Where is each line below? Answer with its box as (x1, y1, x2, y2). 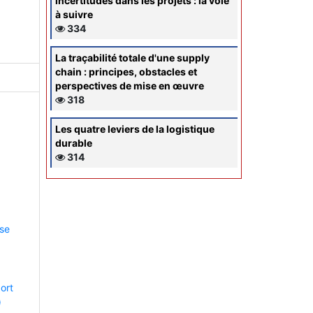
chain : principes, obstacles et (55, 65, 197, 78)
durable (55, 136, 92, 149)
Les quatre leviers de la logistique (55, 122, 214, 135)
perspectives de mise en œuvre (55, 79, 204, 92)
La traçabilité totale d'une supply (55, 51, 210, 64)
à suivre (55, 8, 93, 20)
